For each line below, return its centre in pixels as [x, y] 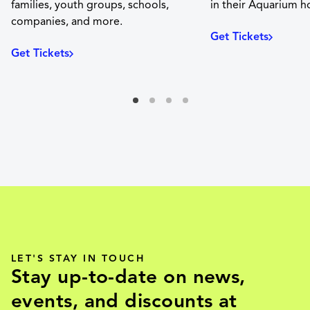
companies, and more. [67, 22]
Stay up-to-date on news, [128, 277]
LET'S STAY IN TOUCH [78, 259]
